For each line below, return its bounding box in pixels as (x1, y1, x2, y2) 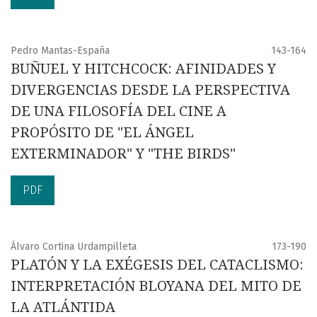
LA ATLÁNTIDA (11, 298, 115, 316)
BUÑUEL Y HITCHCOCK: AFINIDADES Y (11, 59, 276, 77)
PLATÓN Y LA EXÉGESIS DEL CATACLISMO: (11, 255, 304, 273)
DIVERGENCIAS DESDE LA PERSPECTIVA (11, 81, 290, 98)
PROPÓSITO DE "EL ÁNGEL (11, 123, 194, 141)
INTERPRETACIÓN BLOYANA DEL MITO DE (11, 277, 301, 294)
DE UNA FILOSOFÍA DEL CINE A (11, 102, 226, 120)
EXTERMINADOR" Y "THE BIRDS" (11, 144, 236, 162)
